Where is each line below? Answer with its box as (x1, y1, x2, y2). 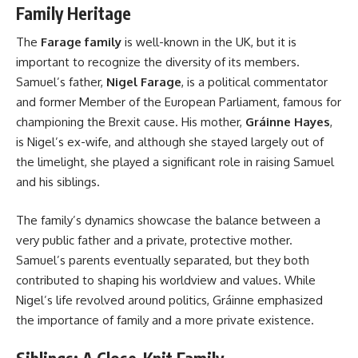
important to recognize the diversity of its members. (16, 54, 300, 70)
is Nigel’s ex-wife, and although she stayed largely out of (16, 134, 324, 150)
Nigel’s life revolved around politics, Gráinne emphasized (16, 292, 323, 308)
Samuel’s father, (16, 74, 106, 90)
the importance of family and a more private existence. (16, 312, 314, 328)
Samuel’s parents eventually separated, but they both (16, 252, 309, 268)
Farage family (41, 34, 121, 50)
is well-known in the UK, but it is (121, 34, 296, 50)
